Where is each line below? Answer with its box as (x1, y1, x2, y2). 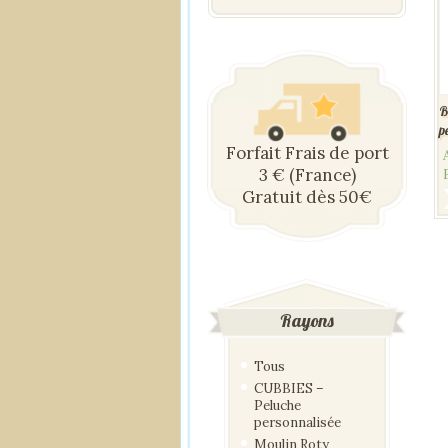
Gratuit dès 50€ (242, 186, 372, 209)
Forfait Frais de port (225, 142, 389, 165)
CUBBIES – (254, 380, 324, 398)
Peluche (254, 397, 301, 415)
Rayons (280, 309, 334, 333)
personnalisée (254, 414, 341, 432)
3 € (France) (258, 164, 356, 187)
